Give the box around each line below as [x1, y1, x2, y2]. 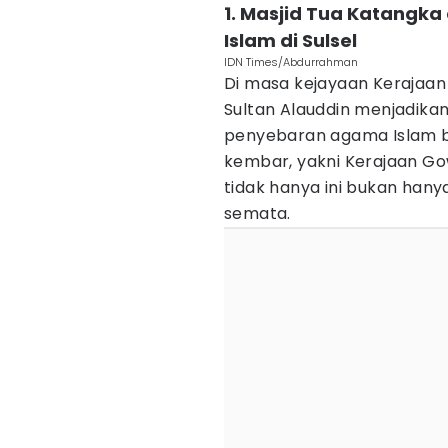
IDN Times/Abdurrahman [224, 54, 358, 70]
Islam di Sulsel [224, 28, 357, 53]
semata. [224, 202, 291, 225]
